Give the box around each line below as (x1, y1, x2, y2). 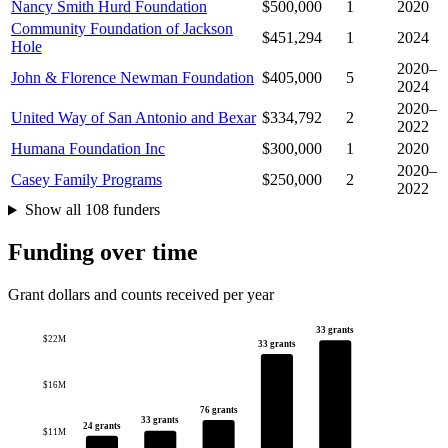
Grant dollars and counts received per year (8, 286, 274, 304)
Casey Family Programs (11, 171, 162, 189)
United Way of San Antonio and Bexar (11, 109, 256, 127)
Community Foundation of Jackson (11, 20, 233, 38)
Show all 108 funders (24, 201, 160, 219)
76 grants (199, 405, 238, 416)
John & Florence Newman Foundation (11, 69, 254, 87)
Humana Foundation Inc (11, 140, 165, 158)
